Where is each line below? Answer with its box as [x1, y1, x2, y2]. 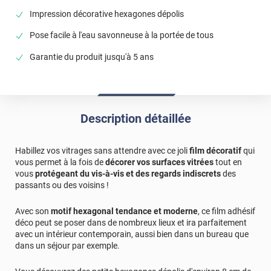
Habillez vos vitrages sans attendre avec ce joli [15, 145, 189, 155]
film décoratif [189, 145, 241, 155]
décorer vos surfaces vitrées [105, 157, 214, 167]
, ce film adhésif [198, 206, 255, 216]
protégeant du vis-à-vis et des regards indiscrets [35, 168, 221, 178]
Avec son [15, 206, 51, 216]
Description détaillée [80, 111, 191, 126]
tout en [214, 157, 242, 167]
